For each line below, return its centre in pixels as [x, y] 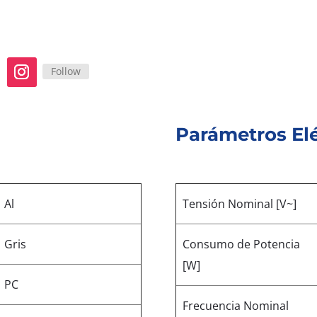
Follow [65, 71]
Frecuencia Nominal [236, 305]
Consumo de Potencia [242, 244]
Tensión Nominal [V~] [240, 203]
